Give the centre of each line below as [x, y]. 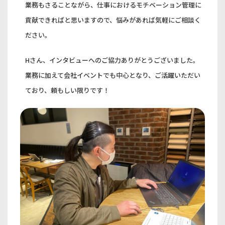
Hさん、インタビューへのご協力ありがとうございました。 [113, 60]
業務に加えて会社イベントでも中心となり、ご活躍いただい [113, 75]
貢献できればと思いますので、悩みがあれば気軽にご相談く [113, 20]
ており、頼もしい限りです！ [68, 90]
